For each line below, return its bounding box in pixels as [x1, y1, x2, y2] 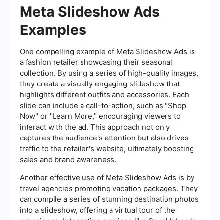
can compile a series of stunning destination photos [20, 194, 199, 204]
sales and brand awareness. [20, 155, 116, 165]
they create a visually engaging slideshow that [20, 79, 180, 89]
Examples [20, 21, 86, 39]
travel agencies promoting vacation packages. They [20, 184, 198, 193]
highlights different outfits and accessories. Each [20, 90, 189, 100]
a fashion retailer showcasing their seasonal [20, 57, 172, 67]
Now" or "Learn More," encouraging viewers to [20, 111, 181, 121]
